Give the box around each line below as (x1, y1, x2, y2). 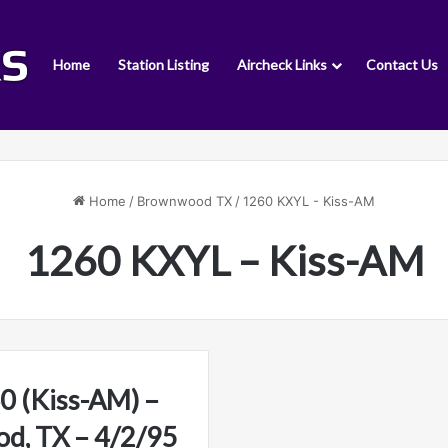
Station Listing (118, 56, 209, 73)
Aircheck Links (237, 56, 327, 73)
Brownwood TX (137, 193, 232, 209)
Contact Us (366, 56, 438, 73)
